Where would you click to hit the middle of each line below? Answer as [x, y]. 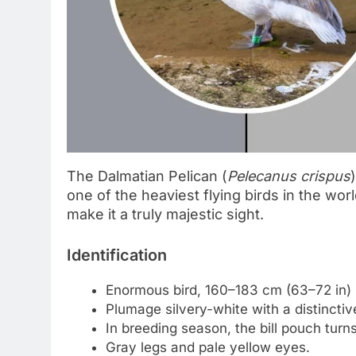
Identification [117, 255]
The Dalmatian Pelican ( [147, 176]
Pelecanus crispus [289, 176]
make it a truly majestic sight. [165, 215]
